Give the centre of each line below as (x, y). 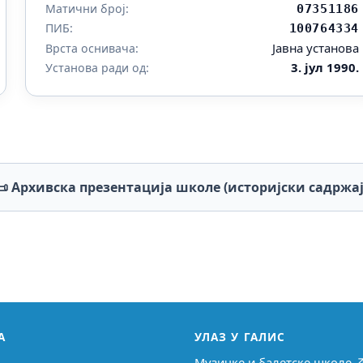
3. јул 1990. (325, 68)
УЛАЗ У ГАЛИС (240, 337)
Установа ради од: (97, 68)
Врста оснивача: (92, 49)
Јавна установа (316, 48)
